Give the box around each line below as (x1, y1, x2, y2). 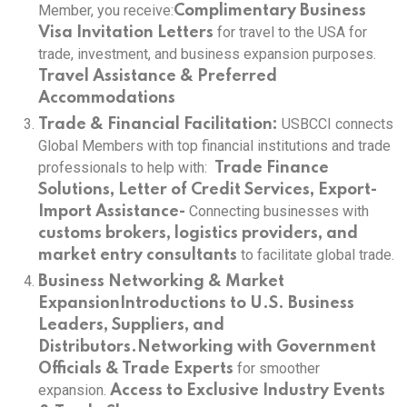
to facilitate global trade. (237, 246, 394, 263)
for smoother (233, 360, 320, 377)
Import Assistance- (38, 203, 185, 220)
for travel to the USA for (213, 24, 367, 41)
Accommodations (38, 90, 175, 106)
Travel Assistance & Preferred (38, 68, 277, 84)
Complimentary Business (174, 3, 366, 19)
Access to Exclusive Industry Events (110, 382, 385, 399)
